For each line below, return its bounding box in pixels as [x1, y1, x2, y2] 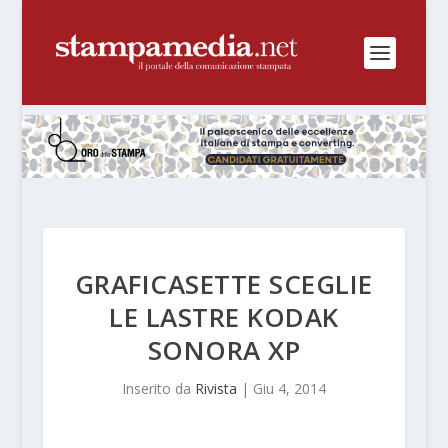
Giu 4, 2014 [252, 378, 326, 398]
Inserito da [121, 378, 195, 398]
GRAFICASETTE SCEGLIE [74, 265, 373, 302]
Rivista [194, 378, 237, 398]
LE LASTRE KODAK [109, 298, 339, 335]
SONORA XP [147, 331, 301, 368]
